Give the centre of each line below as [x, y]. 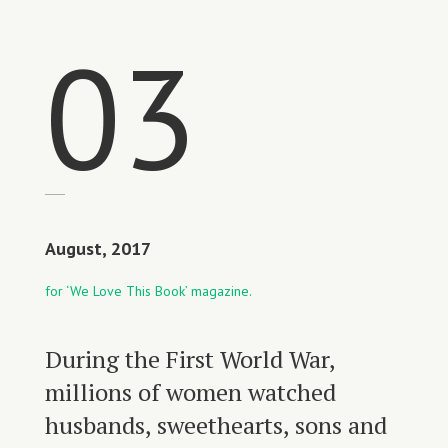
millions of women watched [190, 392]
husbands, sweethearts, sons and [215, 425]
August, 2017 [97, 248]
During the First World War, [189, 359]
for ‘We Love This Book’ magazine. [148, 291]
